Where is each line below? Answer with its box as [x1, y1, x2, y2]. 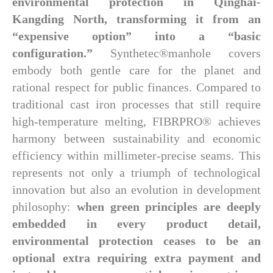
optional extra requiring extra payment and [12, 251, 261, 264]
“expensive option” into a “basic [12, 29, 261, 43]
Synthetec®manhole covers [110, 46, 261, 60]
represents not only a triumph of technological [12, 166, 261, 179]
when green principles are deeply [76, 200, 261, 213]
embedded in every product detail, [12, 217, 261, 230]
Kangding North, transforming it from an [12, 12, 261, 26]
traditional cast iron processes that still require [12, 97, 261, 111]
